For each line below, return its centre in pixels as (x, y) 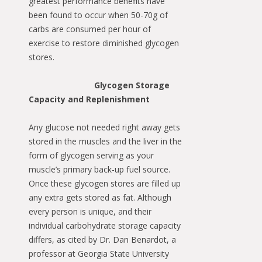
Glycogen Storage (132, 85)
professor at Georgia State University (99, 253)
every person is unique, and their (90, 211)
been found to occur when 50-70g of (98, 15)
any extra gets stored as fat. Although (100, 197)
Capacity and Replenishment (89, 99)
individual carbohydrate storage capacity (105, 225)
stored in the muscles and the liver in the (105, 141)
